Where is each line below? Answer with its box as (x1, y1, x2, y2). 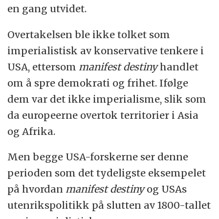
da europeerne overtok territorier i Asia (7, 109, 199, 121)
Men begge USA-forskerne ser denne (7, 151, 189, 163)
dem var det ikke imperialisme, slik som (7, 92, 207, 105)
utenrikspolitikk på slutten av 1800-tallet (7, 199, 211, 212)
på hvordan (7, 183, 64, 196)
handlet (157, 60, 199, 73)
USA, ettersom (7, 60, 79, 73)
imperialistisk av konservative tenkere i (7, 44, 204, 57)
